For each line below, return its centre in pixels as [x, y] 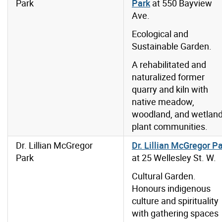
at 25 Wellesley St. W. [174, 158]
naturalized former [168, 77]
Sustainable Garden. [172, 46]
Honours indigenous [171, 189]
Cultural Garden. [164, 176]
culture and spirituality [175, 201]
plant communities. [170, 127]
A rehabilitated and [169, 65]
